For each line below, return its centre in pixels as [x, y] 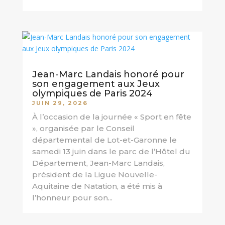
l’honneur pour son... [72, 198]
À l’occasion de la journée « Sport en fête [111, 117]
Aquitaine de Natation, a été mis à [97, 186]
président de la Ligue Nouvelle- [94, 175]
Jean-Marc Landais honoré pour [108, 75]
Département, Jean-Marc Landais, [98, 163]
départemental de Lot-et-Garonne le [104, 140]
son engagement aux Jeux [96, 84]
